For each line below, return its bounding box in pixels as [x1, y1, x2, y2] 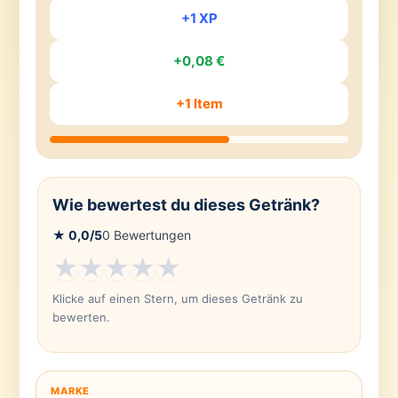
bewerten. [52, 310, 110, 325]
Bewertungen [109, 227, 191, 243]
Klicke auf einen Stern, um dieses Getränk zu [52, 291, 303, 306]
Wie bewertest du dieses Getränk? [52, 195, 320, 215]
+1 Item [175, 95, 223, 113]
